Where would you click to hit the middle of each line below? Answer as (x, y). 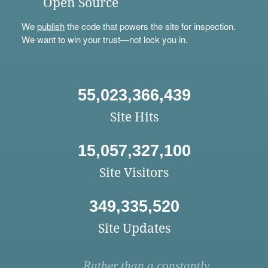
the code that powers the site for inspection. (150, 26)
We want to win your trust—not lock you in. (104, 39)
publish (51, 26)
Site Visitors (134, 173)
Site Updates (134, 229)
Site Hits (134, 117)
